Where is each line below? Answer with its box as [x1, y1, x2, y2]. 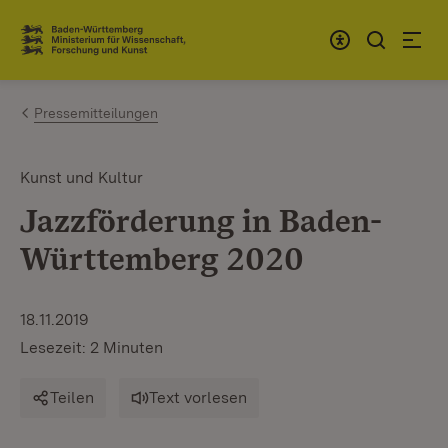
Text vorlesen [149, 388, 247, 407]
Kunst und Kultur [20, 168, 143, 187]
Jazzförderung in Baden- [20, 201, 382, 240]
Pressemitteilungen [34, 105, 158, 121]
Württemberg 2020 [20, 239, 304, 278]
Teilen [50, 388, 94, 407]
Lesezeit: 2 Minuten [20, 338, 163, 357]
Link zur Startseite [20, 37, 167, 59]
